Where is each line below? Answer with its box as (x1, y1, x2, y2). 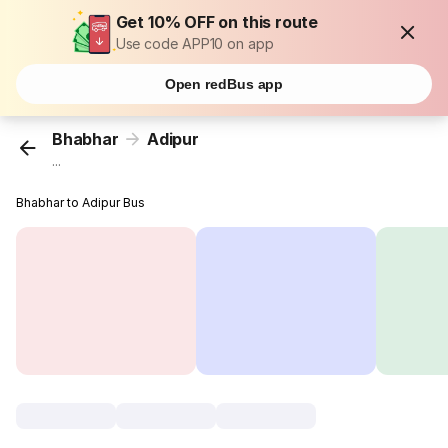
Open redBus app (164, 76, 284, 92)
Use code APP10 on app (115, 35, 274, 52)
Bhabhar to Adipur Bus (16, 195, 146, 211)
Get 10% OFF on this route (115, 12, 319, 32)
